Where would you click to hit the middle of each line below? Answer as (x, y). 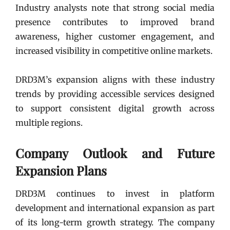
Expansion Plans (61, 170)
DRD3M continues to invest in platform (115, 194)
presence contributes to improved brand (115, 22)
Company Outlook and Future (115, 153)
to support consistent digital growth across (115, 108)
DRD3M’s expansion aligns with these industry (115, 80)
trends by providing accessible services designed (115, 94)
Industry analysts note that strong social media (115, 8)
